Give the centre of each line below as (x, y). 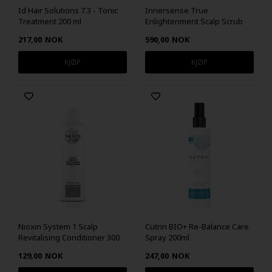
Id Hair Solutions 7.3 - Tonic (68, 10)
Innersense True (177, 10)
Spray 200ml (168, 238)
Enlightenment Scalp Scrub (194, 21)
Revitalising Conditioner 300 (69, 238)
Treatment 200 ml (49, 21)
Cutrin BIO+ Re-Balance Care (197, 227)
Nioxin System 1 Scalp (58, 227)
